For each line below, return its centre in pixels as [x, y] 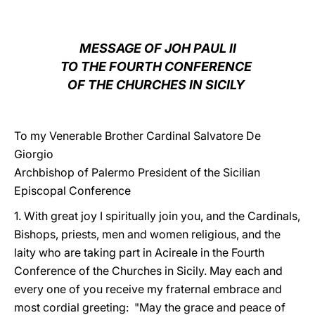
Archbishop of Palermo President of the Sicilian [137, 172]
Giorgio [35, 154]
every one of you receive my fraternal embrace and [148, 289]
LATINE [241, 24]
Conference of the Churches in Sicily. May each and [148, 271]
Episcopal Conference [72, 191]
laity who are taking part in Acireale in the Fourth [139, 252]
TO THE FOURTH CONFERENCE [157, 66]
